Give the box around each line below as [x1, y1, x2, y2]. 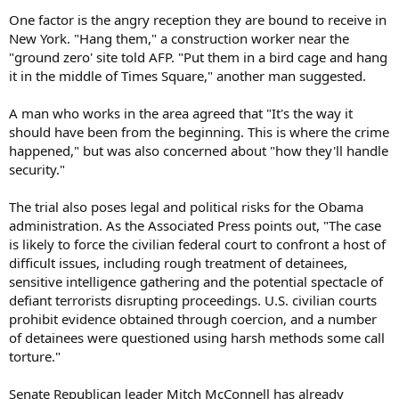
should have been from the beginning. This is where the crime [9, 122, 389, 141]
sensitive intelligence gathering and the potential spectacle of [9, 272, 383, 290]
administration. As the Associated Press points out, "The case [9, 216, 381, 234]
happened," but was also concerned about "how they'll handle [9, 141, 388, 159]
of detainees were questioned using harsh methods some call [9, 328, 385, 346]
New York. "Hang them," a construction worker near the [9, 28, 349, 47]
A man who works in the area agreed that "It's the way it [9, 103, 353, 122]
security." [9, 159, 65, 178]
